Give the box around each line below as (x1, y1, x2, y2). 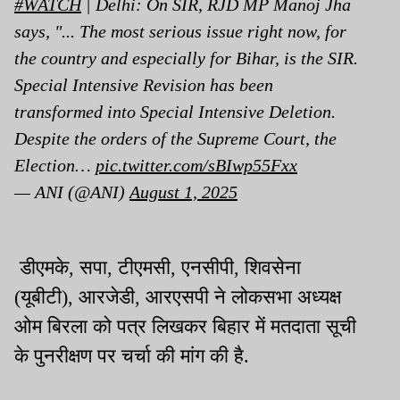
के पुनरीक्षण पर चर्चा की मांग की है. (14, 344, 254, 367)
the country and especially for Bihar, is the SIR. (14, 47, 358, 68)
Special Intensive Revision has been (14, 74, 273, 95)
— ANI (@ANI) (14, 181, 129, 202)
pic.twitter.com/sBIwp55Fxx (96, 154, 297, 175)
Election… (14, 154, 96, 175)
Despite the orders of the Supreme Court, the (14, 128, 337, 148)
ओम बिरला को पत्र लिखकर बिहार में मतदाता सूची (14, 314, 356, 337)
